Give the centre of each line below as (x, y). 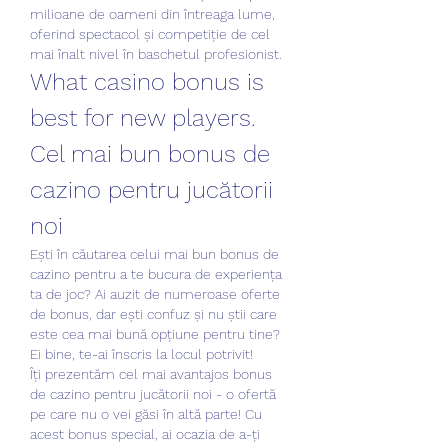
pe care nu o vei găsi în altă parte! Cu (146, 413)
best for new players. (142, 117)
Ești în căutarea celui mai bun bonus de (154, 253)
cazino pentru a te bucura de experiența (156, 273)
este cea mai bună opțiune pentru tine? (155, 333)
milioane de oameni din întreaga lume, (152, 13)
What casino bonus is (147, 81)
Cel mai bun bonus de (150, 153)
